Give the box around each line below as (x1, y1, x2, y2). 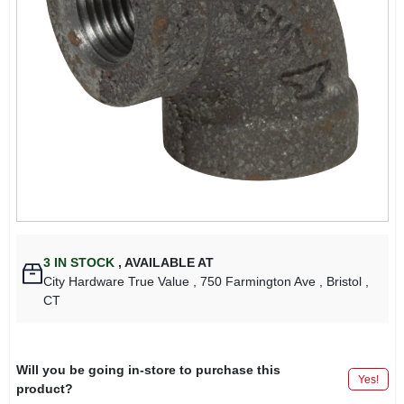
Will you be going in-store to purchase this (15, 362, 280, 377)
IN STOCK (50, 254, 115, 270)
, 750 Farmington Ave (193, 273, 317, 289)
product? (15, 381, 73, 396)
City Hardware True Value (43, 273, 190, 289)
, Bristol (319, 273, 363, 289)
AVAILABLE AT (122, 254, 215, 270)
